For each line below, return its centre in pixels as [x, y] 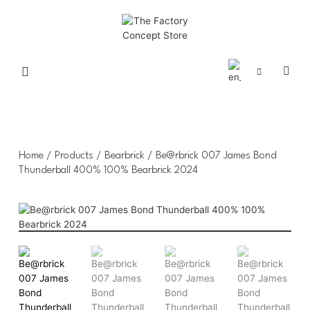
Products [74, 156]
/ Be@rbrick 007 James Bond [210, 156]
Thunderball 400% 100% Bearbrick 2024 [108, 170]
